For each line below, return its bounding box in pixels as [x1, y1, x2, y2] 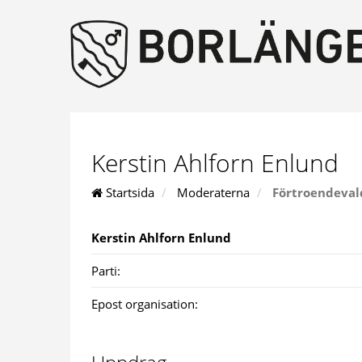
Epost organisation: [91, 295, 198, 312]
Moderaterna [177, 183, 250, 200]
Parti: [91, 262, 120, 279]
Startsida [103, 183, 154, 200]
